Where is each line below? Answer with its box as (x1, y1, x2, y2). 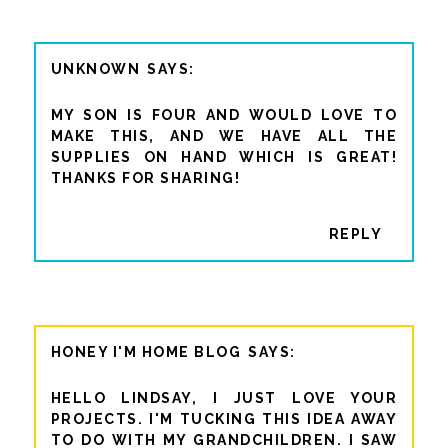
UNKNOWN (50, 61, 141, 77)
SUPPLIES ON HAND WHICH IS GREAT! (50, 149, 398, 165)
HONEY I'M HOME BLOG (50, 343, 242, 360)
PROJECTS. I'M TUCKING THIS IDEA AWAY (50, 410, 398, 427)
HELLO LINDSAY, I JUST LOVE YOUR (50, 389, 398, 406)
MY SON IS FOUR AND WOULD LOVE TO (50, 107, 398, 123)
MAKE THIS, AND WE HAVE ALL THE (50, 128, 398, 144)
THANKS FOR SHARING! (50, 170, 241, 186)
